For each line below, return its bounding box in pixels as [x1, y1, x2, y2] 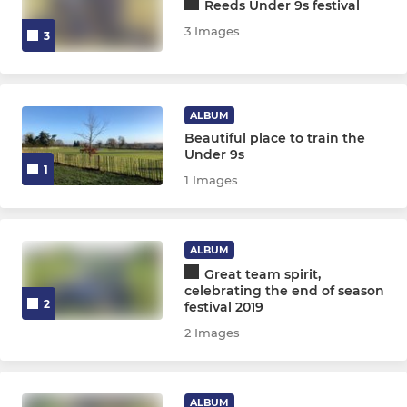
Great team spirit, [204, 265, 322, 283]
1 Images [184, 172, 239, 187]
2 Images [184, 324, 241, 340]
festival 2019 [184, 298, 264, 315]
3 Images [184, 24, 241, 39]
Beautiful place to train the [184, 129, 366, 146]
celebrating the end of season [184, 282, 385, 299]
